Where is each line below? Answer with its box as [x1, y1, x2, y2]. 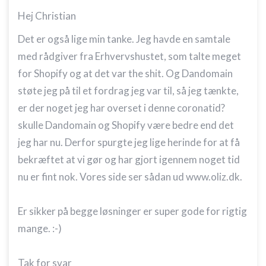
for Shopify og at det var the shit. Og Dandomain [18, 67, 233, 80]
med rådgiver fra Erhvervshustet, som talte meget [18, 50, 241, 62]
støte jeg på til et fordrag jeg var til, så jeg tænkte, [18, 84, 239, 97]
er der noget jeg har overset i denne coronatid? [18, 102, 227, 114]
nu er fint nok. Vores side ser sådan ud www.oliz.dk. [18, 170, 242, 183]
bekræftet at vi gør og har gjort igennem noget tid [18, 153, 240, 166]
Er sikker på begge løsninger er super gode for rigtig [18, 205, 247, 217]
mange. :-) [18, 222, 64, 235]
